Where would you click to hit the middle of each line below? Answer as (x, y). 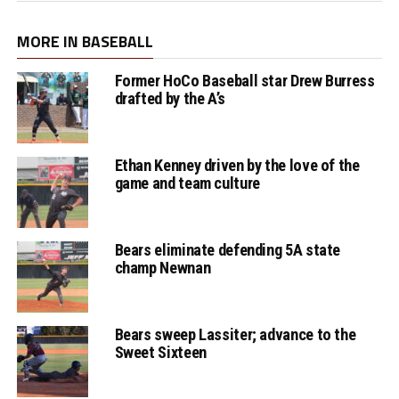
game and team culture (187, 183)
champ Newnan (163, 268)
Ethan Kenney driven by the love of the (237, 166)
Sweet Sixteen (160, 353)
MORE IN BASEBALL (85, 42)
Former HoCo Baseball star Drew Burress (244, 81)
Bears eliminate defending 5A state (228, 250)
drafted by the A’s (170, 99)
